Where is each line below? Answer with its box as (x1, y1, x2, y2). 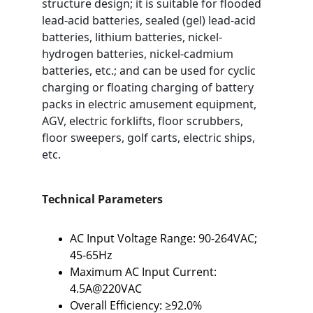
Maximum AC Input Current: (70, 264, 219, 279)
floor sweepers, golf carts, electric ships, (42, 130, 258, 145)
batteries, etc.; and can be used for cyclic (42, 63, 259, 78)
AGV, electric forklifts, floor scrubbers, (42, 113, 246, 129)
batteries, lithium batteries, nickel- (42, 29, 222, 45)
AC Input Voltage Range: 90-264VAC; (70, 231, 260, 246)
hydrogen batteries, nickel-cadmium (42, 46, 236, 61)
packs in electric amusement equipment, (42, 96, 259, 112)
